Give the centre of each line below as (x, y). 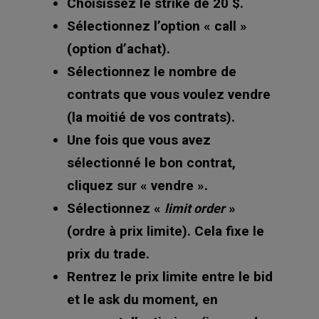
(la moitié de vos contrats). (151, 117)
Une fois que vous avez (139, 140)
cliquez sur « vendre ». (137, 185)
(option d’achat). (119, 49)
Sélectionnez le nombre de (152, 72)
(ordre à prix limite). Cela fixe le (166, 231)
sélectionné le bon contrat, (151, 163)
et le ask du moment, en (142, 299)
